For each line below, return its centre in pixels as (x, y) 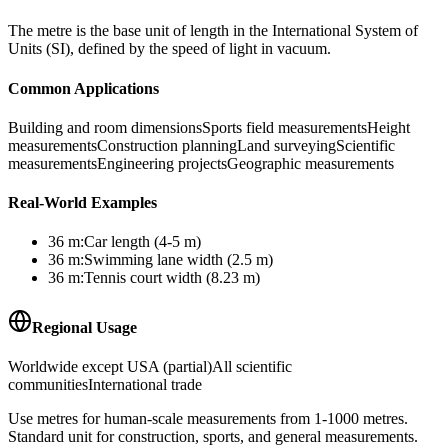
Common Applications (83, 88)
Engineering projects (162, 163)
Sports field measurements (284, 127)
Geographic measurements (310, 163)
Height (388, 127)
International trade (145, 384)
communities (48, 384)
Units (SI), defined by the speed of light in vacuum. (169, 49)
